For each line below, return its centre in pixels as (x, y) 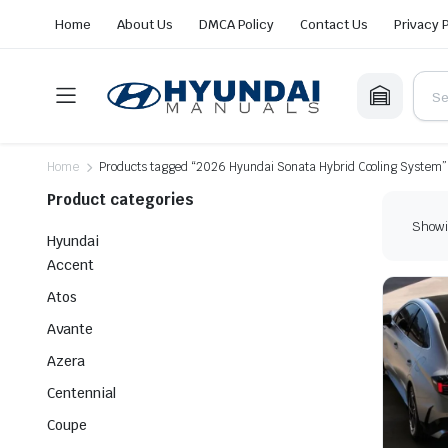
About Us (144, 24)
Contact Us (334, 24)
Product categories (120, 200)
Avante (70, 329)
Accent (70, 265)
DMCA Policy (236, 24)
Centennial (81, 393)
